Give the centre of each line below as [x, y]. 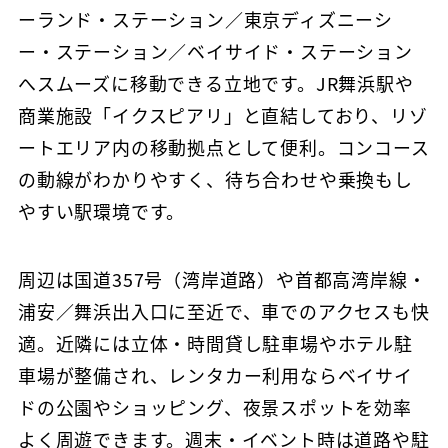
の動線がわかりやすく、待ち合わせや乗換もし [215, 179]
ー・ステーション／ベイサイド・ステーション [215, 51]
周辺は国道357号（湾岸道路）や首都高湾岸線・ [222, 278]
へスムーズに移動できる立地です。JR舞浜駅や [215, 83]
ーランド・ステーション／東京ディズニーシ [205, 19]
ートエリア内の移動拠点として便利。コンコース [223, 147]
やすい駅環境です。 [101, 211]
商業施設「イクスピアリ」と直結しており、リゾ [222, 115]
